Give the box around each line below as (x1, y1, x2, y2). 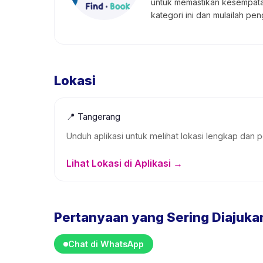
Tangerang (77, 111, 120, 122)
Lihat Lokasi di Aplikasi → (66, 157, 183, 169)
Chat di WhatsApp (68, 239, 144, 249)
